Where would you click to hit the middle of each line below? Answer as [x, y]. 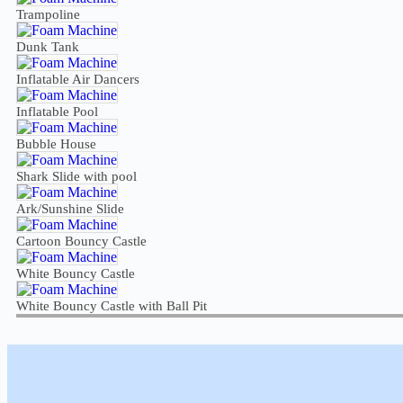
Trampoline [48, 14]
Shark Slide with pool [76, 176]
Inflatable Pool [57, 111]
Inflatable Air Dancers [78, 79]
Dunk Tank [48, 46]
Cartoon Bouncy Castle [81, 241]
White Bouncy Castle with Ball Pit [112, 305]
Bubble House [56, 143]
